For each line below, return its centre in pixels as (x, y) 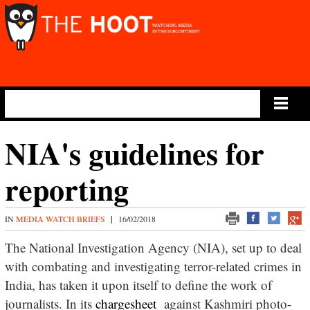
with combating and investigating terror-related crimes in (153, 266)
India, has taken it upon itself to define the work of (138, 285)
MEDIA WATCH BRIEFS (61, 219)
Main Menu (43, 103)
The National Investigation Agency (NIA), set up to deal (153, 247)
